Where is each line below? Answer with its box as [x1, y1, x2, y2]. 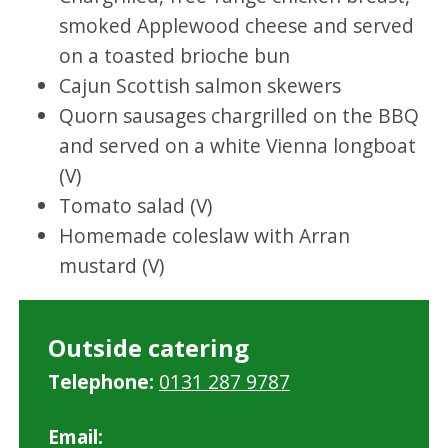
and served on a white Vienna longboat [59, 132, 417, 159]
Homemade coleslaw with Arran [59, 222, 351, 249]
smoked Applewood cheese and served [59, 12, 415, 39]
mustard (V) [59, 252, 165, 279]
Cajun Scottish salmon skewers [59, 72, 342, 99]
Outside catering [47, 330, 249, 364]
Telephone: [47, 367, 154, 395]
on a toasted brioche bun [59, 42, 291, 69]
